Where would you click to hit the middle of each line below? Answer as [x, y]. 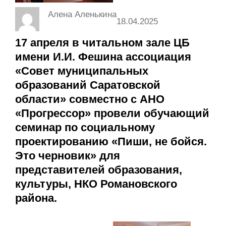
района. [36, 198]
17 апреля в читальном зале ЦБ [102, 43]
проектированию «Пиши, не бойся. [111, 142]
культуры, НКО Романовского [96, 184]
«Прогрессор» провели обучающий [112, 114]
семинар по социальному [85, 128]
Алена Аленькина [82, 15]
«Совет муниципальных [82, 71]
